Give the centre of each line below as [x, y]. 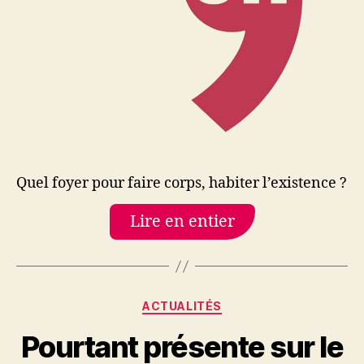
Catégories [217, 303]
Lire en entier [182, 222]
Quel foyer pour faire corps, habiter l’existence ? [182, 183]
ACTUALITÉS [182, 306]
